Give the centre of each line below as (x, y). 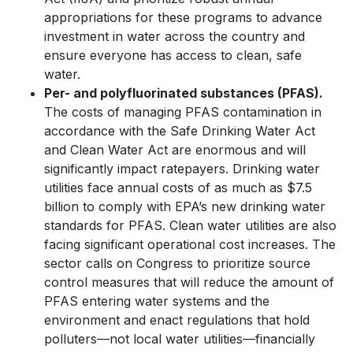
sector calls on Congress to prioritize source (177, 263)
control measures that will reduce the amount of (189, 282)
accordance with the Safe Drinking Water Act (180, 130)
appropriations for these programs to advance (183, 17)
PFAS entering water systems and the (157, 301)
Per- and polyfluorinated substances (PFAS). (184, 93)
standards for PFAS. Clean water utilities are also (190, 225)
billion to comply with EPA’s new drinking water (185, 206)
